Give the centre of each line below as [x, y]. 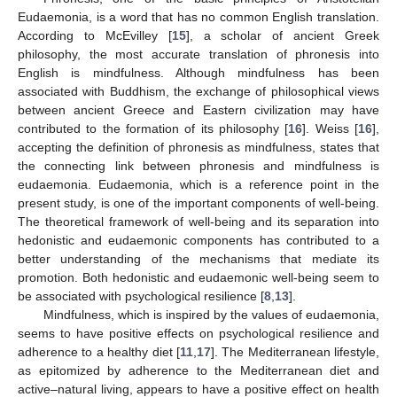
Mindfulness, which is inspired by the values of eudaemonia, [211, 314]
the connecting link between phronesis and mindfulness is [198, 165]
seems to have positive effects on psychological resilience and [198, 333]
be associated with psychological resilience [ [141, 296]
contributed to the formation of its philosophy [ [153, 128]
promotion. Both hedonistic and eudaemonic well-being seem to [198, 277]
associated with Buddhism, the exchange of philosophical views [198, 91]
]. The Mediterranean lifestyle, [295, 351]
